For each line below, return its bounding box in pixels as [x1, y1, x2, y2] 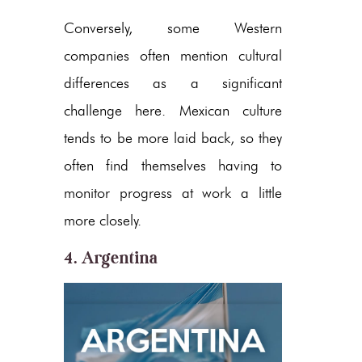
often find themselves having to [64, 156, 282, 175]
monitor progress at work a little [64, 183, 282, 202]
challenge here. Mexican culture [64, 101, 282, 120]
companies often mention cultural [64, 46, 282, 65]
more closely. [64, 211, 141, 229]
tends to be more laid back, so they [64, 128, 282, 147]
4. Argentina [64, 246, 158, 268]
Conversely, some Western [64, 19, 282, 37]
